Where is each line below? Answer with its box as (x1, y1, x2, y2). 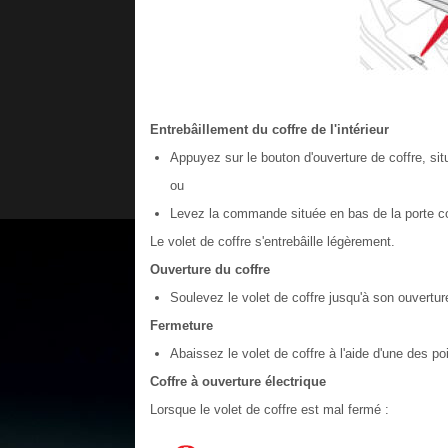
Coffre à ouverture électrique (149, 374, 326, 389)
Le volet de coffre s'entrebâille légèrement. (149, 234, 395, 249)
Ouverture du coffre (149, 262, 270, 277)
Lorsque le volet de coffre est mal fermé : (149, 402, 389, 417)
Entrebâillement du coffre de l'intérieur (149, 122, 389, 137)
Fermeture (149, 318, 213, 333)
